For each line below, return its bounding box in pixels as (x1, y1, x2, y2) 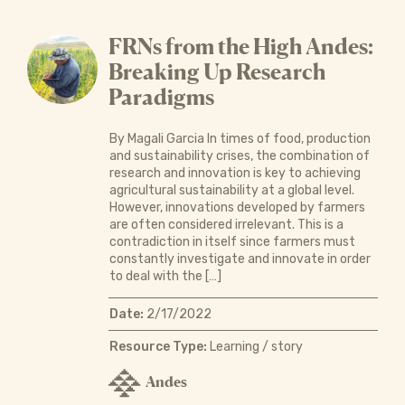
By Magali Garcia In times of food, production (108, 130, 371, 146)
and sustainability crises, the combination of (108, 147, 370, 164)
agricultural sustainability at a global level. (108, 182, 354, 198)
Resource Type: (108, 338, 207, 354)
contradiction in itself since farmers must (108, 233, 355, 250)
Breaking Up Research (108, 58, 325, 85)
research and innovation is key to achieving (108, 165, 361, 181)
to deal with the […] (108, 268, 221, 284)
